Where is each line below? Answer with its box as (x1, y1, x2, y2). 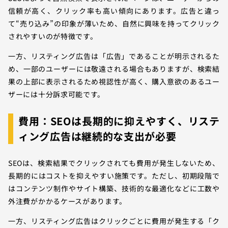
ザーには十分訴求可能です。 (8, 89, 105, 100)
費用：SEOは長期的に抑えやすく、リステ (18, 113, 220, 129)
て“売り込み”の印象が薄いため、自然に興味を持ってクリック (8, 18, 220, 29)
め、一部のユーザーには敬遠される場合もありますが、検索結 (8, 64, 220, 74)
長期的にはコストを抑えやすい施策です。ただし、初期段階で (8, 170, 220, 181)
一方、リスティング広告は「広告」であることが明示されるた (8, 51, 220, 62)
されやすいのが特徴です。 (8, 31, 98, 42)
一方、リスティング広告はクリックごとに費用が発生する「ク (8, 215, 220, 226)
